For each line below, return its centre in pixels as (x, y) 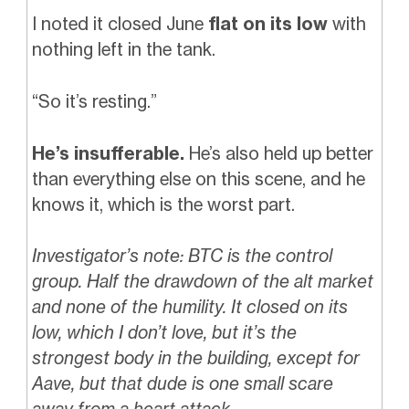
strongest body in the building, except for (195, 358)
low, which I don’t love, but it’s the (164, 333)
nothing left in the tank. (123, 50)
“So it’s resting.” (94, 101)
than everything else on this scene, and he (198, 178)
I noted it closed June (117, 24)
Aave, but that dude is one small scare (182, 384)
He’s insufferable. (108, 153)
